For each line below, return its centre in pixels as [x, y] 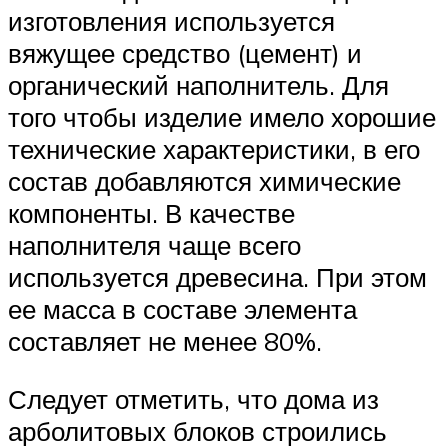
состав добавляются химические [204, 181]
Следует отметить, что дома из [193, 398]
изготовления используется [171, 21]
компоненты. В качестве [151, 213]
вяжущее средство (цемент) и [185, 53]
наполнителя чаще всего [154, 245]
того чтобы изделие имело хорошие [222, 117]
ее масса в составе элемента [182, 309]
